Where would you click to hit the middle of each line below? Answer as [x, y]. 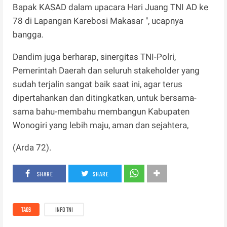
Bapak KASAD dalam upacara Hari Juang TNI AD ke [111, 7]
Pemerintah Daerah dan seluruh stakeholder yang [106, 70]
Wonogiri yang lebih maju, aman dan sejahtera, [101, 125]
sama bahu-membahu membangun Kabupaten [101, 111]
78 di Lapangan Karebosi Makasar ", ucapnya [98, 21]
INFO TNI [64, 210]
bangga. [28, 34]
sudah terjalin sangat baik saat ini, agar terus [98, 84]
